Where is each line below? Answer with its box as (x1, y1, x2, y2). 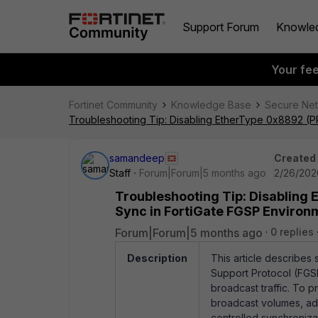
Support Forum (182, 19, 259, 34)
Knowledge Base (171, 99, 251, 111)
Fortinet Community (69, 99, 158, 111)
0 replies (270, 226, 314, 238)
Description (127, 252, 187, 264)
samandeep (109, 152, 165, 164)
